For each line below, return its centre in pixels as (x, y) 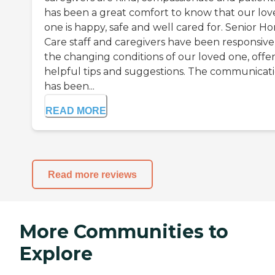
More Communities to (124, 232)
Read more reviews (92, 174)
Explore (56, 254)
